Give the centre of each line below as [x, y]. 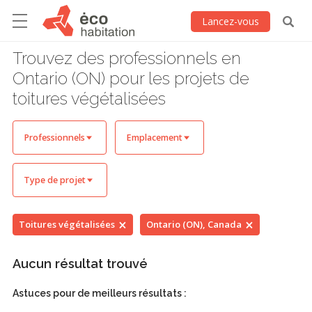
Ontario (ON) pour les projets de [131, 79]
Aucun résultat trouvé [80, 264]
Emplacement [154, 138]
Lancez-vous [231, 21]
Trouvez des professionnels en [127, 59]
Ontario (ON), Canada [194, 225]
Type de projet [55, 180]
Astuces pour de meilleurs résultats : [100, 294]
